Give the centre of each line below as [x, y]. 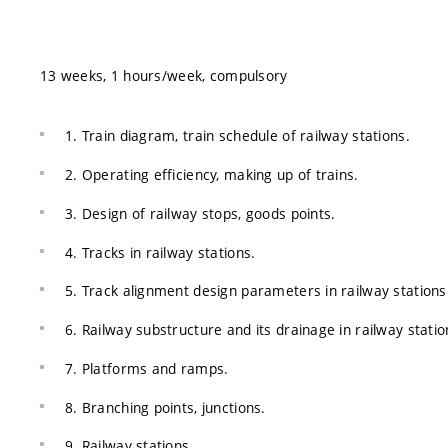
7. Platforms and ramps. [147, 368]
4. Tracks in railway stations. [160, 252]
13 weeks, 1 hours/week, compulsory [164, 76]
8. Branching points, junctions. [165, 407]
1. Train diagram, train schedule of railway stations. [237, 136]
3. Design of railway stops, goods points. [200, 213]
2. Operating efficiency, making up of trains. [212, 174]
